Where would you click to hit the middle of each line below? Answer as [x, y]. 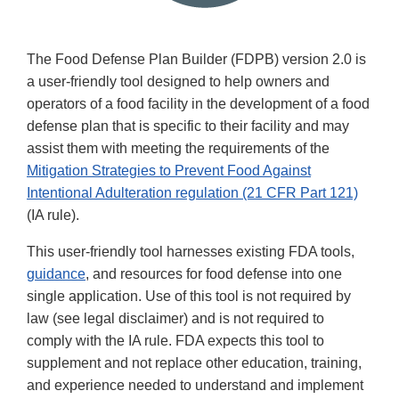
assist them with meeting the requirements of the [178, 149]
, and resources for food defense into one [214, 274]
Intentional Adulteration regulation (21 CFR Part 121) [192, 193]
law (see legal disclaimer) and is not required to [175, 319]
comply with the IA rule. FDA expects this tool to [175, 341]
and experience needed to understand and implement [195, 386]
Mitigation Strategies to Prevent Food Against [169, 171]
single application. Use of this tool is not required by [189, 297]
